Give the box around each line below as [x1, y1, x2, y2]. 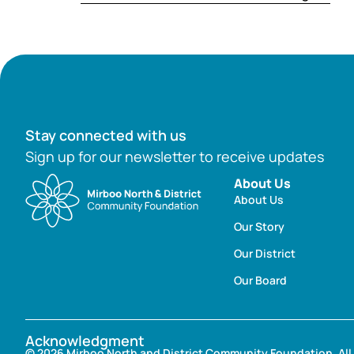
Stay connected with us [25, 125, 186, 145]
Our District [234, 246, 296, 262]
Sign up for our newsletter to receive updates [25, 146, 324, 166]
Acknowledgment [25, 331, 145, 351]
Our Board [234, 273, 287, 288]
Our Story [234, 219, 284, 235]
